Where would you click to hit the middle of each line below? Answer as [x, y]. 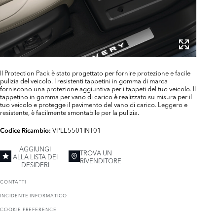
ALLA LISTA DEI [35, 156]
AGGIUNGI [35, 148]
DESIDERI [35, 164]
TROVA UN [96, 152]
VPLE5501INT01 [77, 129]
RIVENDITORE [101, 160]
